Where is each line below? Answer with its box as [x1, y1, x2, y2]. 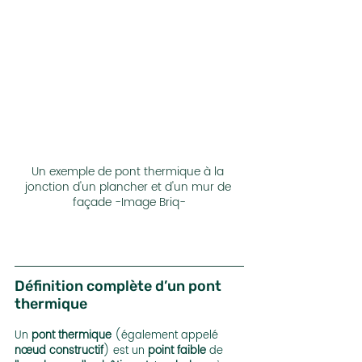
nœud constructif [15, 343, 103, 360]
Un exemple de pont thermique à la [32, 162, 227, 182]
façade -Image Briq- [73, 193, 186, 213]
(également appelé [112, 327, 221, 345]
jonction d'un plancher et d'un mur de [24, 178, 234, 197]
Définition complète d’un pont [15, 277, 225, 296]
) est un [103, 343, 148, 360]
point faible [148, 343, 206, 360]
